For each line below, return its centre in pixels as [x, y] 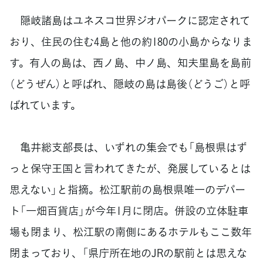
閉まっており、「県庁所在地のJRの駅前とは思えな [128, 253]
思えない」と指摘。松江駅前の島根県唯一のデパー [127, 190]
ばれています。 [45, 104]
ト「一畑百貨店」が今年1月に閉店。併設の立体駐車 [129, 211]
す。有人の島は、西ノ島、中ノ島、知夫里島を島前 [130, 62]
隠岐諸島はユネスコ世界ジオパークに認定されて [130, 20]
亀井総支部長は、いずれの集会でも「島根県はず [128, 147]
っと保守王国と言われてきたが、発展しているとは [130, 168]
